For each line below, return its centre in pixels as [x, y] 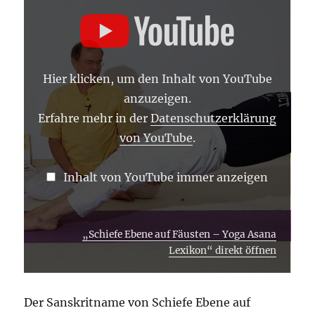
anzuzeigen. [157, 99]
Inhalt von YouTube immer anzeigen [166, 178]
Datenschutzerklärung [214, 118]
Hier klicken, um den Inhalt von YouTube [157, 79]
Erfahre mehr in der [95, 118]
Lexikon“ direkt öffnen [223, 251]
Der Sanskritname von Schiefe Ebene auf [137, 303]
